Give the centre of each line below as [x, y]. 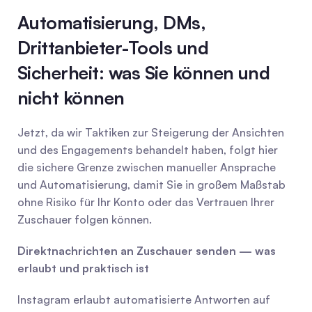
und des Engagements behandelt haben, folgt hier [148, 150]
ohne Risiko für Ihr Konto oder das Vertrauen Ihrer [146, 202]
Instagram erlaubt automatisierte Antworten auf [144, 299]
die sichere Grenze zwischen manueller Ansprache [147, 167]
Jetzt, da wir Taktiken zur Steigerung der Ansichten [151, 132]
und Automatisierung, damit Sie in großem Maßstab [151, 185]
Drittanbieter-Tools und [113, 47]
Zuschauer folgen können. [85, 219]
